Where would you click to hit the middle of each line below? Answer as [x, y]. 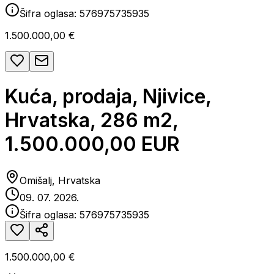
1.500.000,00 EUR [92, 144]
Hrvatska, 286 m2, [91, 120]
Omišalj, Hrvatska [60, 180]
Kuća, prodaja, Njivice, [108, 97]
